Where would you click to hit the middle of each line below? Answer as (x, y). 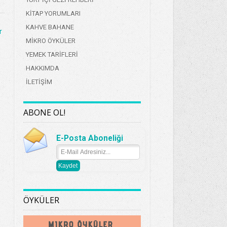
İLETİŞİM (39, 82)
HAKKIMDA (42, 68)
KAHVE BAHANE (50, 27)
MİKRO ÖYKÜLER (50, 41)
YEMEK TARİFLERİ (52, 54)
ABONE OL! (45, 112)
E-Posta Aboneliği (90, 138)
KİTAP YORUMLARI (53, 13)
